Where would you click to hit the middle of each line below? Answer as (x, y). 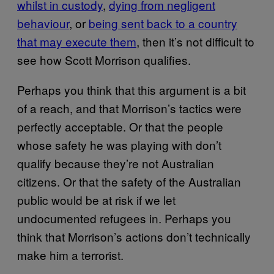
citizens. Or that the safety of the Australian (129, 181)
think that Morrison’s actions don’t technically (134, 236)
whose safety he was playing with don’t (119, 145)
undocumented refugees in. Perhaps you (124, 218)
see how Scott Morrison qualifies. (104, 60)
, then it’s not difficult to (195, 41)
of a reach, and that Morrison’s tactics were (129, 108)
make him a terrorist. (70, 255)
